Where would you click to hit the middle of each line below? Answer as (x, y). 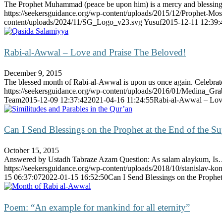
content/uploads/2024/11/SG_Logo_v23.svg (73, 22)
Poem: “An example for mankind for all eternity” (97, 207)
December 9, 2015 (33, 73)
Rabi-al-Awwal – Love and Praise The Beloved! (95, 52)
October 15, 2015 (31, 151)
